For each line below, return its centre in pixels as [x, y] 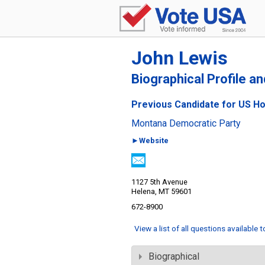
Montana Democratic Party [186, 123]
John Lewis [180, 58]
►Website [150, 140]
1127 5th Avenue [159, 182]
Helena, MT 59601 [161, 191]
